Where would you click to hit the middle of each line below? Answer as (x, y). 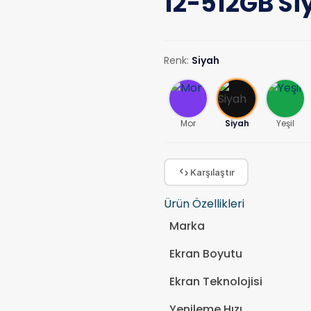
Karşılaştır (212, 172)
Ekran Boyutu (206, 254)
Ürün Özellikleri (204, 204)
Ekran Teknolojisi (216, 281)
